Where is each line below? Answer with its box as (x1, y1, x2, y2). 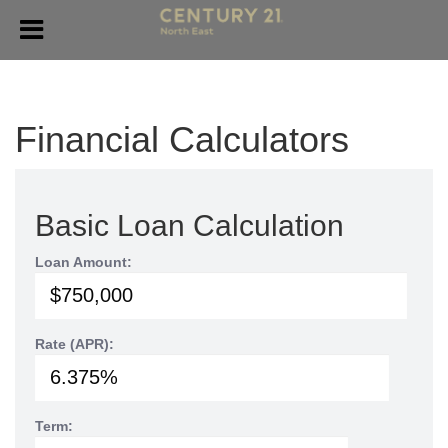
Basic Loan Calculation (35, 209, 344, 242)
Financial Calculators (15, 119, 349, 160)
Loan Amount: (35, 254, 132, 270)
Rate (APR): (35, 336, 114, 352)
